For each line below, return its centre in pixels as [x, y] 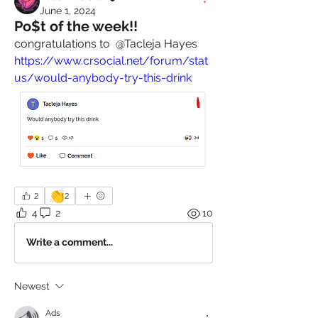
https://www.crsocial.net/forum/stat [111, 61]
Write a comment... [70, 242]
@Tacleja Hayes [157, 44]
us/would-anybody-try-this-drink [103, 78]
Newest [32, 286]
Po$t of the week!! [76, 26]
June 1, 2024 [68, 11]
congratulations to [64, 44]
